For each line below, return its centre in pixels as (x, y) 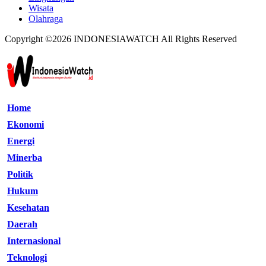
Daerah (22, 224)
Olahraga (46, 19)
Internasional (34, 241)
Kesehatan (28, 208)
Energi (21, 141)
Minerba (25, 158)
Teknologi (27, 258)
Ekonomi (26, 125)
